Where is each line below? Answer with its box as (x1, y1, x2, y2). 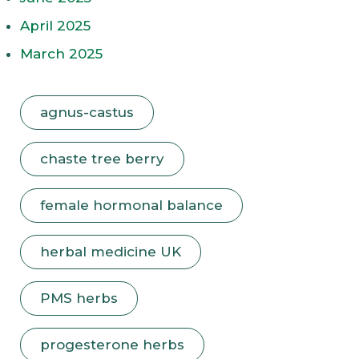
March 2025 (20, 45, 103, 62)
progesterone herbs (40, 336, 184, 353)
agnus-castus (40, 103, 134, 120)
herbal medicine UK (40, 243, 181, 260)
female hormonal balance (40, 196, 223, 213)
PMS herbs (40, 289, 118, 306)
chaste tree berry (40, 150, 164, 167)
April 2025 (20, 17, 91, 34)
